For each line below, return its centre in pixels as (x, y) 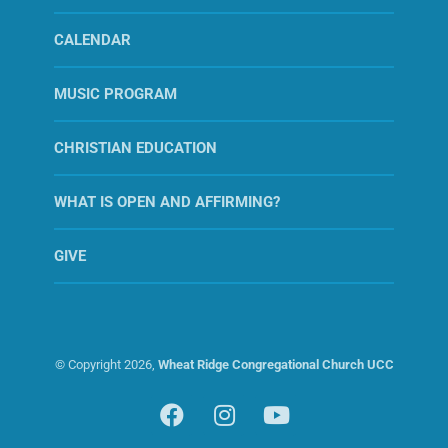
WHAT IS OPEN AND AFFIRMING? (167, 202)
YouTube (318, 425)
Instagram (271, 425)
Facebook (217, 425)
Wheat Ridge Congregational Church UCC (275, 364)
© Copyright (89, 364)
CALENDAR (92, 40)
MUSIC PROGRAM (115, 94)
